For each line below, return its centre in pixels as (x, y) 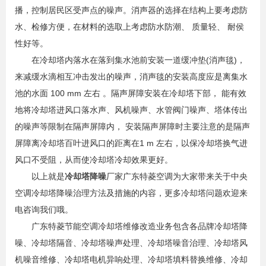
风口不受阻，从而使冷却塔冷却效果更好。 (94, 160)
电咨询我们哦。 (44, 210)
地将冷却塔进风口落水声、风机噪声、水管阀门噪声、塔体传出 (131, 110)
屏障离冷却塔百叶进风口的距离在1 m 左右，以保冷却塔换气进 (131, 143)
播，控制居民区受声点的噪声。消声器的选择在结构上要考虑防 (131, 10)
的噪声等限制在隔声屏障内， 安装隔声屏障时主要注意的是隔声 (132, 127)
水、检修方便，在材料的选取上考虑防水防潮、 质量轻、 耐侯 (129, 27)
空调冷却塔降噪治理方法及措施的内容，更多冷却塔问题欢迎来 (131, 193)
